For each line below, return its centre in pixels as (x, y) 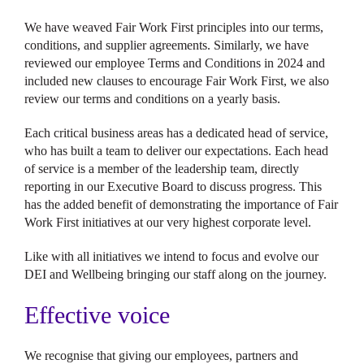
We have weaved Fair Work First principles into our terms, (174, 27)
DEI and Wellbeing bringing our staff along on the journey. (175, 274)
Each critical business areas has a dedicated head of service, (176, 133)
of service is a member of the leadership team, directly (162, 169)
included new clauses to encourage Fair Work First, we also (177, 81)
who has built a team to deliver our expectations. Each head (176, 151)
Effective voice (97, 315)
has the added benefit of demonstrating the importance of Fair (181, 204)
